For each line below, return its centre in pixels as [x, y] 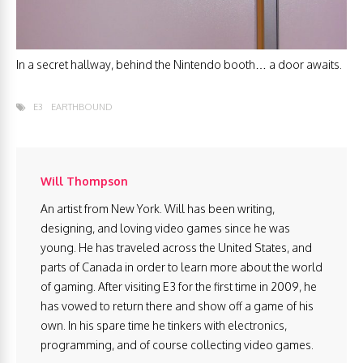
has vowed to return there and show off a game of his [177, 305]
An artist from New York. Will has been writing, [158, 208]
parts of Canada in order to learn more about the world [181, 267]
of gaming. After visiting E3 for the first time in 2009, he [179, 286]
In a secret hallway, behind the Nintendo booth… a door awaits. [179, 64]
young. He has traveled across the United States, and [176, 247]
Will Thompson [84, 181]
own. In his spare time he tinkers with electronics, [164, 325]
